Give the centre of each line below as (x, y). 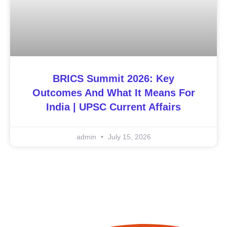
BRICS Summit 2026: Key (113, 78)
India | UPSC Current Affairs (113, 107)
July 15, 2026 (128, 137)
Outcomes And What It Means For (113, 92)
